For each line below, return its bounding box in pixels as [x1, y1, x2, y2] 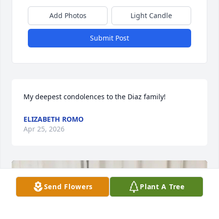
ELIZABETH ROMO [23, 114, 84, 124]
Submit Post [90, 33, 129, 43]
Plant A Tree [140, 182, 185, 191]
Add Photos [49, 11, 87, 21]
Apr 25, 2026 [23, 124, 65, 134]
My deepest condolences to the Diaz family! [23, 92, 166, 102]
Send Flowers [44, 182, 93, 191]
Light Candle [131, 11, 172, 21]
